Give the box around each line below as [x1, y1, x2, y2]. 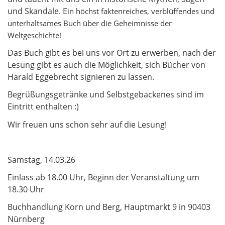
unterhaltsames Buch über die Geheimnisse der [8, 18, 172, 28]
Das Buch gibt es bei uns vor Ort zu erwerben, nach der [8, 47, 216, 59]
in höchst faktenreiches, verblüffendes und [67, 6, 214, 16]
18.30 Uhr [8, 184, 44, 195]
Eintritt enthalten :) [8, 101, 79, 113]
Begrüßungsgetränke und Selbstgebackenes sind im [8, 89, 204, 100]
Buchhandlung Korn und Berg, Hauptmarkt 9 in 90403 [8, 201, 210, 213]
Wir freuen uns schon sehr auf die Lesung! [8, 119, 167, 130]
